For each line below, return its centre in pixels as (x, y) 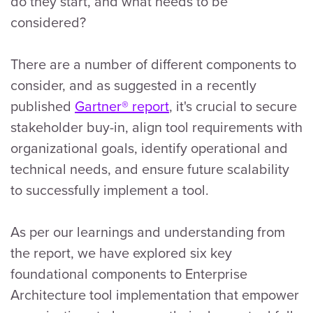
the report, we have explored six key (121, 253)
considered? (48, 22)
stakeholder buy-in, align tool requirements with (156, 127)
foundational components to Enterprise (129, 274)
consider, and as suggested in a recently (133, 85)
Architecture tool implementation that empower (155, 294)
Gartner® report (122, 106)
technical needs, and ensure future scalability (150, 169)
